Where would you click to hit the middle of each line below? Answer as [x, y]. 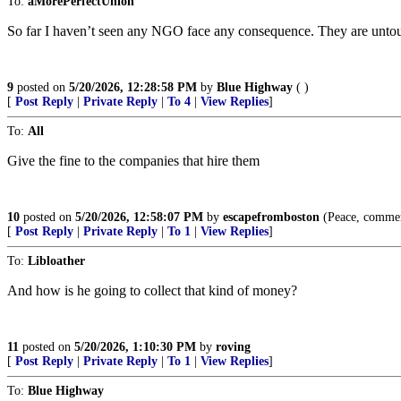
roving [233, 347]
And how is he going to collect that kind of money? [152, 290]
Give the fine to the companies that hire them [133, 161]
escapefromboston [271, 217]
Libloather [56, 261]
